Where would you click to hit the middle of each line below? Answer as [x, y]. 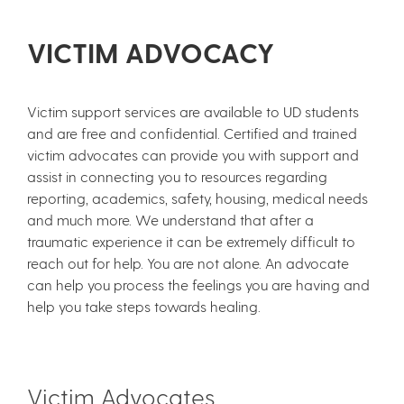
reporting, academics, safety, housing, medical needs [197, 197]
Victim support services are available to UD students [193, 111]
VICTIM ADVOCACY [151, 52]
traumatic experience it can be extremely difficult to [191, 241]
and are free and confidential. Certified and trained [192, 133]
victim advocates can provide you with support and [193, 154]
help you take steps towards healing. [144, 306]
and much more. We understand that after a [170, 219]
